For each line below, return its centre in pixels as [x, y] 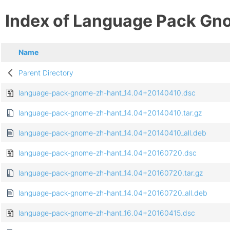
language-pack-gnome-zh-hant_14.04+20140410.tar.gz [110, 113]
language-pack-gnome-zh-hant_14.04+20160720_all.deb [113, 193]
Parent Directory [46, 73]
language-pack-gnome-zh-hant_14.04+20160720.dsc [108, 153]
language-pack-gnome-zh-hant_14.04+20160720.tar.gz [111, 173]
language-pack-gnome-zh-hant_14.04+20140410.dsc [107, 93]
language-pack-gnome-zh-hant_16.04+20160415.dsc [107, 213]
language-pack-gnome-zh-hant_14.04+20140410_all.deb [112, 133]
